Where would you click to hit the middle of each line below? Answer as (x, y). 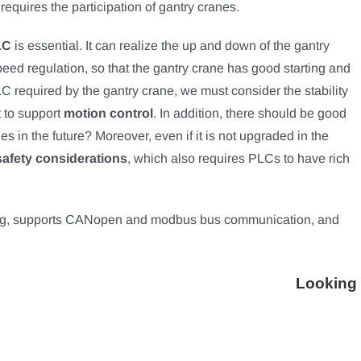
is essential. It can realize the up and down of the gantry (170, 46)
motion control (108, 113)
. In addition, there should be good (249, 113)
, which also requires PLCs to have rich (238, 158)
